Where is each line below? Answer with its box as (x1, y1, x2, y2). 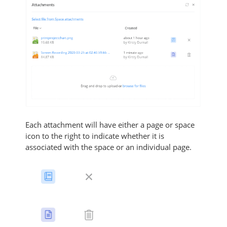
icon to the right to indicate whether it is (25, 131, 164, 141)
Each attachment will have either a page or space (25, 120, 195, 130)
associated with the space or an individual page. (25, 142, 198, 153)
